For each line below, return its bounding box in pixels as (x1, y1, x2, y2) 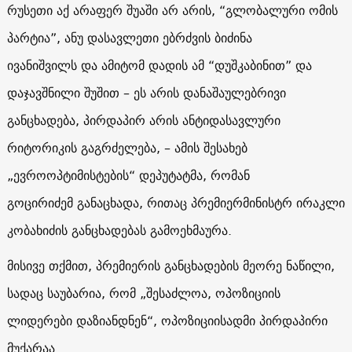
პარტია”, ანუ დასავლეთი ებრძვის (6, 26, 214, 49)
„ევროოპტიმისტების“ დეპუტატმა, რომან (6, 163, 250, 186)
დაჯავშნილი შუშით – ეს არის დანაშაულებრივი (6, 81, 286, 104)
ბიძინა (214, 26, 252, 49)
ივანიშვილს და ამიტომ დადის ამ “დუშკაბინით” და (6, 53, 312, 76)
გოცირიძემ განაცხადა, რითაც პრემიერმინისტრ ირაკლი (6, 191, 345, 214)
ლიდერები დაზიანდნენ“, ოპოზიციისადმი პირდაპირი (6, 309, 328, 332)
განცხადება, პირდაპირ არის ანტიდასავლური (6, 108, 280, 131)
